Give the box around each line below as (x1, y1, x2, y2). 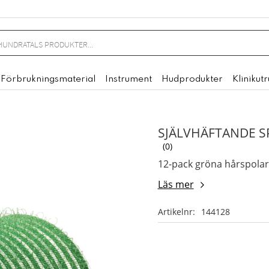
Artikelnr (157, 206, 193, 218)
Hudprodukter (162, 74, 223, 84)
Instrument (105, 74, 152, 84)
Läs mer (157, 178, 194, 192)
